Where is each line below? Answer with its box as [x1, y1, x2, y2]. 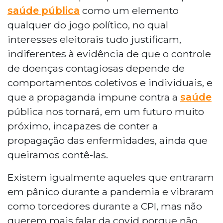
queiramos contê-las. [7, 148, 108, 161]
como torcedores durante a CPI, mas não [7, 200, 202, 212]
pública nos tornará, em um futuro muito [7, 105, 204, 117]
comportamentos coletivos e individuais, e [7, 76, 213, 89]
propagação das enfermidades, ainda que [7, 134, 208, 146]
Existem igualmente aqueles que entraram [7, 171, 214, 183]
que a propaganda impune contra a [7, 91, 180, 103]
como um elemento [80, 4, 179, 16]
